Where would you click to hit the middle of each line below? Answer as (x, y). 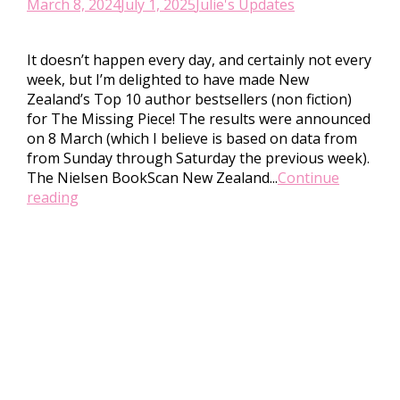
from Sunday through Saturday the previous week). (198, 158)
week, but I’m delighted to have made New (168, 79)
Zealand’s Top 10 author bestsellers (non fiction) (189, 99)
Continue (308, 178)
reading (53, 197)
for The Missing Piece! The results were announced (199, 119)
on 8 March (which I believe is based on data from (192, 138)
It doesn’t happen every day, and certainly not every (199, 60)
